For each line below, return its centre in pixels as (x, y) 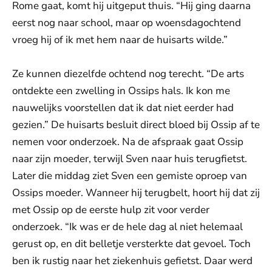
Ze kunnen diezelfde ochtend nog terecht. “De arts (128, 74)
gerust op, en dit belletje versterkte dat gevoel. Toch (131, 244)
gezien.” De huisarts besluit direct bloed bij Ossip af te (136, 125)
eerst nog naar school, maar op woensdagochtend (127, 23)
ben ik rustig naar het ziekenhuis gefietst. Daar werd (132, 261)
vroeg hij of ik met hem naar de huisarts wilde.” (120, 40)
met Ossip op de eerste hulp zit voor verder (111, 210)
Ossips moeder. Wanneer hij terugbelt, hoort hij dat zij (136, 193)
